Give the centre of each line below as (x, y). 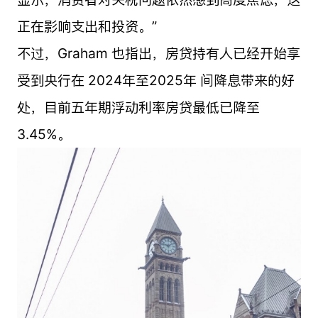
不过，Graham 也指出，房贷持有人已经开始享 (158, 54)
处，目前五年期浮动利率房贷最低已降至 (138, 108)
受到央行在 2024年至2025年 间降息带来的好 (155, 81)
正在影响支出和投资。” (87, 27)
